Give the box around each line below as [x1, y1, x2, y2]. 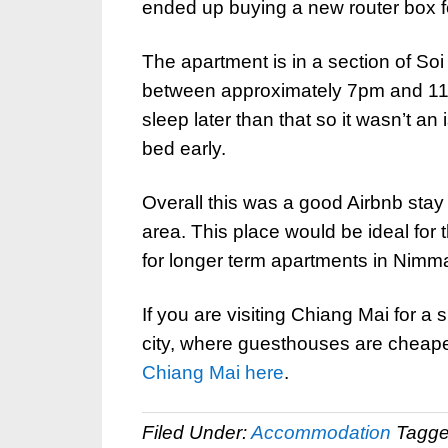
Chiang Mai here [142, 362, 284, 383]
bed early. [142, 138, 226, 159]
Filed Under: [142, 422, 251, 443]
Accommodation [251, 422, 391, 443]
